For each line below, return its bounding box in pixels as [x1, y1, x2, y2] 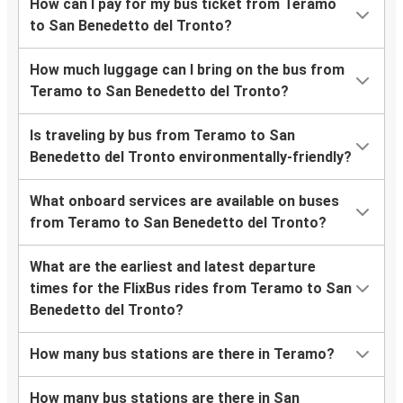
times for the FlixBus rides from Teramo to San [30, 280, 352, 298]
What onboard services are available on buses [30, 193, 339, 210]
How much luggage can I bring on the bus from [30, 61, 345, 79]
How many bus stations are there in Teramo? [30, 345, 335, 363]
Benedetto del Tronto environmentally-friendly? [30, 148, 352, 166]
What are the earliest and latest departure [30, 258, 316, 276]
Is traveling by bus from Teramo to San [30, 127, 295, 145]
